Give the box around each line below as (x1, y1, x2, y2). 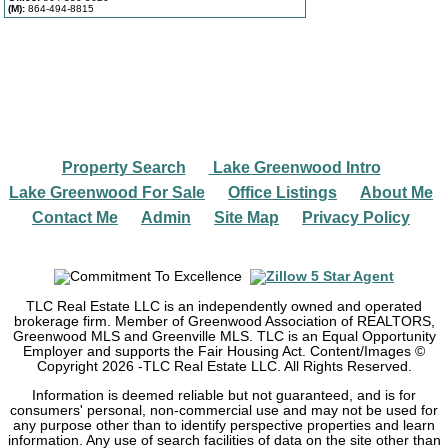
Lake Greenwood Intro (208, 159, 381, 177)
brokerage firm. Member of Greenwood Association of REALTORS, (13, 313, 435, 329)
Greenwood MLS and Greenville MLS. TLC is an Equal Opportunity (12, 328, 436, 344)
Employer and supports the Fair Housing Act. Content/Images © (23, 343, 425, 359)
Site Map (214, 209, 279, 227)
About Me (360, 184, 433, 202)
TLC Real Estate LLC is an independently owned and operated (26, 298, 422, 314)
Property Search (61, 159, 186, 177)
